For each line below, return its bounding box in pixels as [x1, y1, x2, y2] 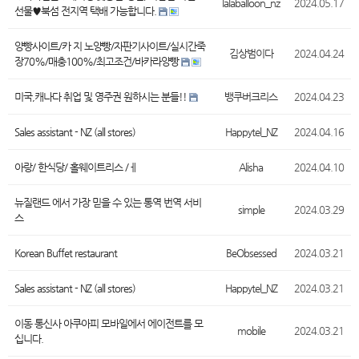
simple [237, 204, 264, 216]
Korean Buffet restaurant [14, 247, 117, 259]
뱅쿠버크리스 [224, 91, 277, 103]
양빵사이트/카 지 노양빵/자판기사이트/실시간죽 [14, 40, 205, 52]
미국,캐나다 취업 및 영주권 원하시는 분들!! [14, 91, 189, 103]
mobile [236, 325, 265, 337]
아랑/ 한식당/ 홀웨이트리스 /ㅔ [14, 161, 137, 173]
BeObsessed [225, 247, 276, 259]
